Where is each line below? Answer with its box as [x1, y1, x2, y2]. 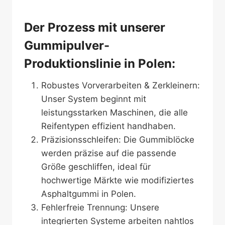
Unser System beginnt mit [41, 94, 146, 104]
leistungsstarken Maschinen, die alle [41, 107, 188, 118]
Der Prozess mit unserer [24, 20, 165, 35]
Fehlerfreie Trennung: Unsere [41, 202, 159, 212]
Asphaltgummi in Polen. [41, 189, 136, 199]
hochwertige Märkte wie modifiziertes [41, 175, 194, 185]
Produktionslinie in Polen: [24, 56, 175, 71]
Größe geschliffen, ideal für [41, 162, 151, 172]
